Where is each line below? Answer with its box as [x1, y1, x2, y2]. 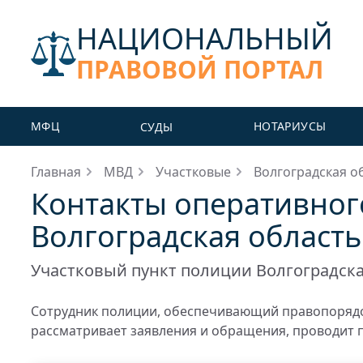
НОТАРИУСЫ [254, 118, 327, 134]
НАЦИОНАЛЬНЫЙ [76, 19, 333, 58]
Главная [31, 163, 81, 181]
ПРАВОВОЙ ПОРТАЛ [76, 53, 323, 86]
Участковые [156, 163, 231, 181]
